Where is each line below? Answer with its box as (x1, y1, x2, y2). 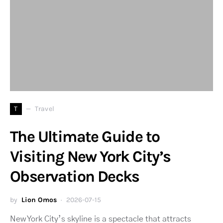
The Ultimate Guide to (10, 127, 160, 146)
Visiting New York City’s (10, 147, 171, 166)
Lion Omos (21, 195, 57, 204)
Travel (35, 105, 55, 113)
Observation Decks (10, 167, 139, 186)
